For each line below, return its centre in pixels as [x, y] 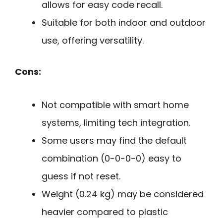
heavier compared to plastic [105, 212]
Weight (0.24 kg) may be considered [123, 194]
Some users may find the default [114, 140]
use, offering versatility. [93, 41]
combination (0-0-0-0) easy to [111, 158]
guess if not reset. [81, 176]
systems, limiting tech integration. [116, 122]
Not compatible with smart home [115, 105]
